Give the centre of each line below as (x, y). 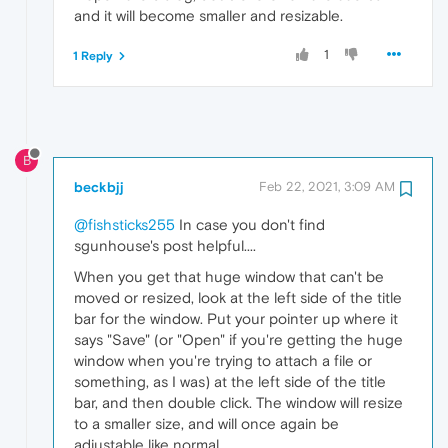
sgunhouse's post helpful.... (165, 245)
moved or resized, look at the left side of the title (238, 297)
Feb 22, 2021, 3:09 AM (327, 186)
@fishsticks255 (124, 224)
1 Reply (93, 56)
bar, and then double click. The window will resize (238, 402)
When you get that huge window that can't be (229, 276)
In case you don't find (250, 224)
